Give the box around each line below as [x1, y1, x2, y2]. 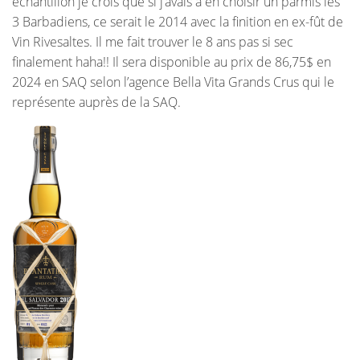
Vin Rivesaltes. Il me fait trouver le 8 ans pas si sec [12, 33, 293, 51]
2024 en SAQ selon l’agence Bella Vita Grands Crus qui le [12, 73, 334, 92]
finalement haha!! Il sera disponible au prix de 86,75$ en [12, 53, 331, 72]
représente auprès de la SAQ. [12, 93, 181, 112]
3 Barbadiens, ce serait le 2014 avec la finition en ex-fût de [12, 13, 343, 31]
